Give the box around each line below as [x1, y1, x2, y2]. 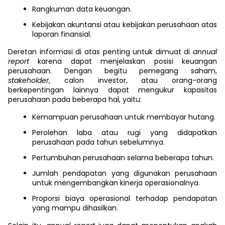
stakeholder [8, 75, 49, 85]
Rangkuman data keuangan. [32, 4, 132, 14]
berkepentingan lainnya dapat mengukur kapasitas [8, 85, 217, 95]
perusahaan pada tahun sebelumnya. [32, 137, 165, 147]
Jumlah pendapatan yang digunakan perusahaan [32, 168, 217, 178]
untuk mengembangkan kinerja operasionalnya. [32, 178, 200, 188]
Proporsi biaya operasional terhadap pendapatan [32, 193, 217, 203]
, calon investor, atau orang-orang [49, 75, 217, 85]
